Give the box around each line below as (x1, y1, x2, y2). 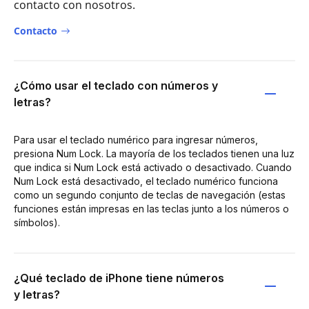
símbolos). (14, 216, 60, 228)
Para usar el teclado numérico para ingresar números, (14, 133, 258, 146)
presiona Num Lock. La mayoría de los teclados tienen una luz (14, 147, 295, 159)
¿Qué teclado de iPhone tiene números (14, 270, 224, 285)
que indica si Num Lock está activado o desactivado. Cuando (14, 161, 292, 173)
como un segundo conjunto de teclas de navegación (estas (14, 188, 286, 201)
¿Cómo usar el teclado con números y (14, 78, 218, 92)
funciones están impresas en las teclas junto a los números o (14, 202, 289, 215)
